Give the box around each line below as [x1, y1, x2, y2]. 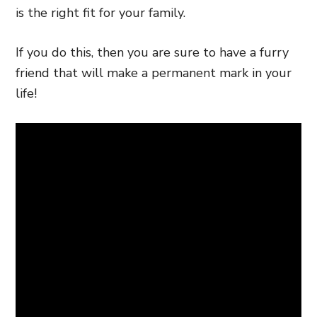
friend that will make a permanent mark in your [16, 64, 292, 81]
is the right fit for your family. [16, 4, 185, 21]
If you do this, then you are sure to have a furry [16, 44, 289, 61]
